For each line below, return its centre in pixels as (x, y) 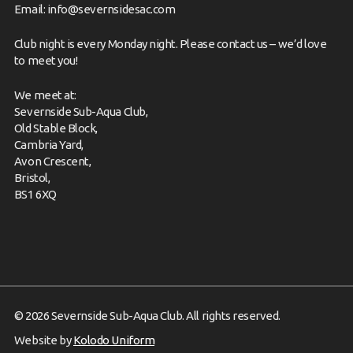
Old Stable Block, (56, 128)
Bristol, (32, 177)
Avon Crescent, (52, 161)
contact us (242, 43)
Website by (43, 340)
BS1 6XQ (35, 194)
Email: (30, 9)
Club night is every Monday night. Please (115, 43)
